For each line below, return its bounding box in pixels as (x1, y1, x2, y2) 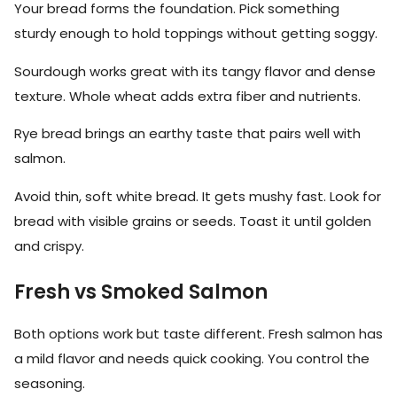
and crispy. (14, 236, 84, 255)
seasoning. (14, 373, 85, 393)
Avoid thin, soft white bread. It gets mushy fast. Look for (14, 186, 381, 206)
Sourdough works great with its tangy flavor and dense (14, 61, 376, 81)
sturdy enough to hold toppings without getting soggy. (14, 24, 378, 43)
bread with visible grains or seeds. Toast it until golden (14, 211, 371, 230)
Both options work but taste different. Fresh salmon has (14, 323, 383, 343)
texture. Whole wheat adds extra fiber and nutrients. (14, 86, 361, 105)
